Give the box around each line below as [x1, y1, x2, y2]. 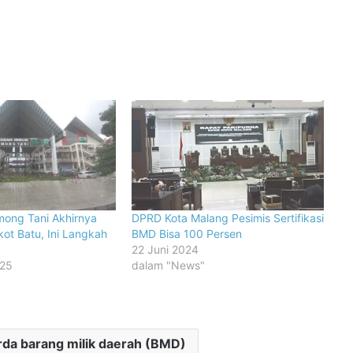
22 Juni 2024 [132, 242, 199, 256]
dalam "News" [132, 258, 205, 272]
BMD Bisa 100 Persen [132, 226, 242, 240]
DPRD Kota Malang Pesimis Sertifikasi [132, 210, 324, 225]
